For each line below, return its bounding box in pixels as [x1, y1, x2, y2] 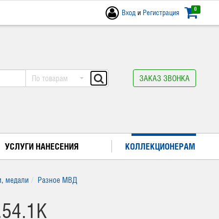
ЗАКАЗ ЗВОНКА [139, 73, 190, 83]
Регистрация [143, 8, 179, 17]
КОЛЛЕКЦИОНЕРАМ [125, 141, 195, 152]
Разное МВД [38, 175, 77, 185]
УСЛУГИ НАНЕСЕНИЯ [4, 141, 79, 152]
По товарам [32, 73, 68, 83]
